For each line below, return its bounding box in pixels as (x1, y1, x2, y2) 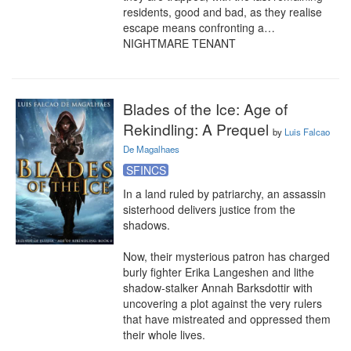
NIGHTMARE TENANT (123, 35, 236, 51)
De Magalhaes (123, 143, 179, 155)
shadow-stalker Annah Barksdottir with (123, 280, 313, 295)
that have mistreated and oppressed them (123, 311, 331, 327)
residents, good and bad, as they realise (123, 4, 322, 20)
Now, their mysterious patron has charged (123, 248, 330, 264)
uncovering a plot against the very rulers (123, 295, 322, 311)
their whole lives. (123, 327, 205, 342)
